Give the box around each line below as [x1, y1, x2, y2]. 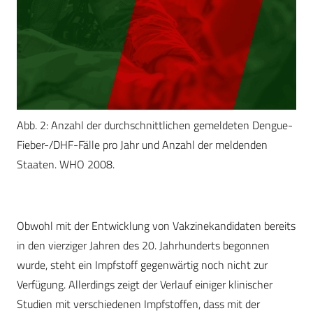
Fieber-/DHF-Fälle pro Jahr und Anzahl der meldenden [17, 136, 268, 154]
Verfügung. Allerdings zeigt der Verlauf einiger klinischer [17, 276, 272, 293]
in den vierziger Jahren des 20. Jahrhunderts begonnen [17, 237, 270, 254]
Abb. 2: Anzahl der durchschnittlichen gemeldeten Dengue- [17, 117, 293, 134]
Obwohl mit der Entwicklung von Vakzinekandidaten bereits [17, 217, 296, 235]
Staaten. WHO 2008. [17, 156, 115, 173]
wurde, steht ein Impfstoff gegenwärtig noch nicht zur [17, 256, 268, 274]
